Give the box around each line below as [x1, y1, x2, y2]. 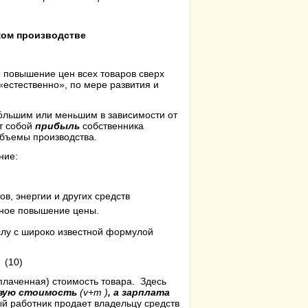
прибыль [35, 120, 82, 131]
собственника [82, 120, 144, 131]
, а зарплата [108, 287, 170, 298]
